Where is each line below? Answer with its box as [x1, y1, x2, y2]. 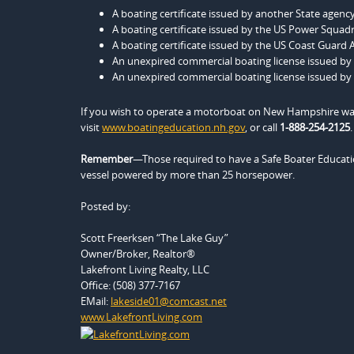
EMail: [81, 294, 111, 308]
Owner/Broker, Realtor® [81, 247, 195, 261]
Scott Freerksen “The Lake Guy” [81, 231, 228, 245]
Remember [81, 152, 133, 166]
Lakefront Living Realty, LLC [81, 262, 209, 277]
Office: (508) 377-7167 [81, 278, 180, 292]
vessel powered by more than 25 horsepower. [81, 168, 295, 182]
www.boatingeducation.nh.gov [102, 120, 245, 134]
